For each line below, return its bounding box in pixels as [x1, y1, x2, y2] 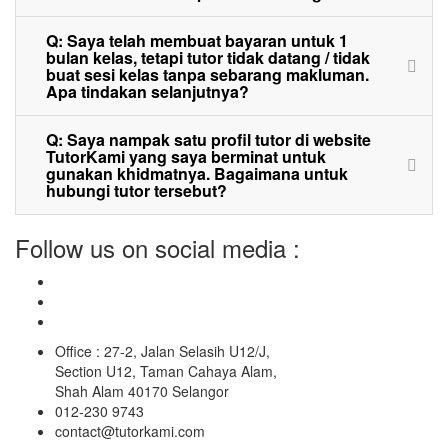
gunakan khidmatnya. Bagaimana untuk [46, 161, 348, 185]
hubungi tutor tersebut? [46, 178, 227, 202]
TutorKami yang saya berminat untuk [46, 144, 326, 168]
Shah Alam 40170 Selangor [55, 380, 229, 401]
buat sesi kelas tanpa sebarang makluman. [46, 62, 369, 86]
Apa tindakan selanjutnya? [46, 79, 249, 103]
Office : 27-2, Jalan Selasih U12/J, [55, 340, 270, 361]
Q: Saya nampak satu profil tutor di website [46, 127, 371, 151]
